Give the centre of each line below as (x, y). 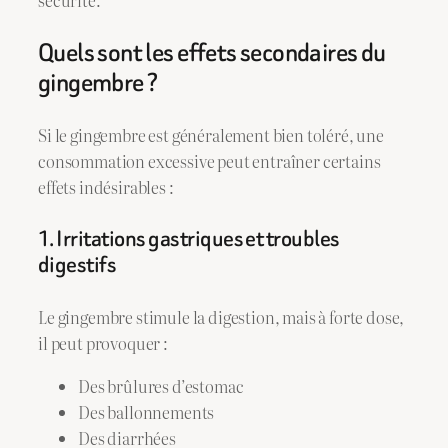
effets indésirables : (106, 187)
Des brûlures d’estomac (161, 385)
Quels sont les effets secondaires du (212, 52)
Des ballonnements (146, 411)
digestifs (77, 265)
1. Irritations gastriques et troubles (189, 239)
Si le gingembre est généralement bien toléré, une (211, 135)
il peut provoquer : (103, 343)
